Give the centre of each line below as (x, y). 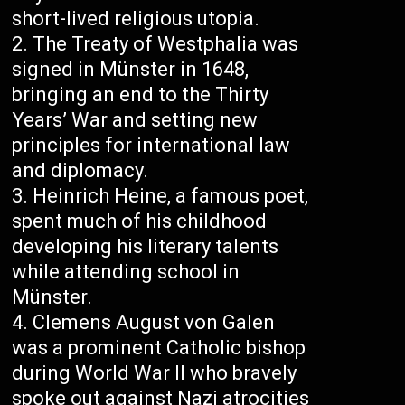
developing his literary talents (146, 247)
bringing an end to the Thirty (141, 95)
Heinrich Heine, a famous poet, (171, 196)
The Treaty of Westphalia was (166, 44)
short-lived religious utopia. (136, 19)
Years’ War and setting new (135, 120)
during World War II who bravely (155, 373)
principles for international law (151, 146)
